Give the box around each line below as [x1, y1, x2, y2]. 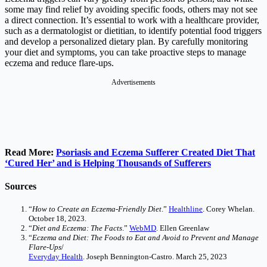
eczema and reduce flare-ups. [5, 57, 114, 68]
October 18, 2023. [29, 214, 86, 223]
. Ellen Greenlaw [156, 223, 209, 233]
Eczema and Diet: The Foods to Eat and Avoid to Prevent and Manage [32, 233, 259, 243]
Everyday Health [29, 252, 83, 262]
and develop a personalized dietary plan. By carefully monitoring [5, 36, 248, 46]
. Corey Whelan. [203, 204, 254, 214]
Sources [5, 181, 36, 192]
